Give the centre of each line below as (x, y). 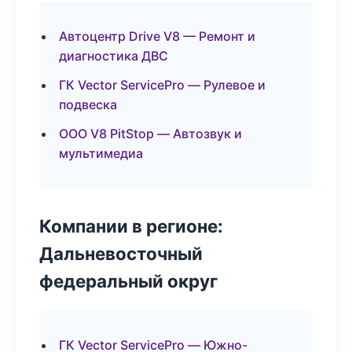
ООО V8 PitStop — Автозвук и (150, 134)
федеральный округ (128, 281)
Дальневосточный (121, 253)
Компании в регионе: (131, 226)
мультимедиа (101, 153)
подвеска (88, 104)
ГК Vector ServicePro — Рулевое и (162, 85)
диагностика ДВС (114, 56)
